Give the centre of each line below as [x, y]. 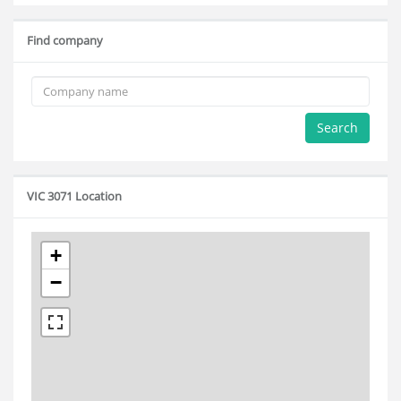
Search [337, 128]
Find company [65, 40]
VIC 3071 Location [74, 196]
